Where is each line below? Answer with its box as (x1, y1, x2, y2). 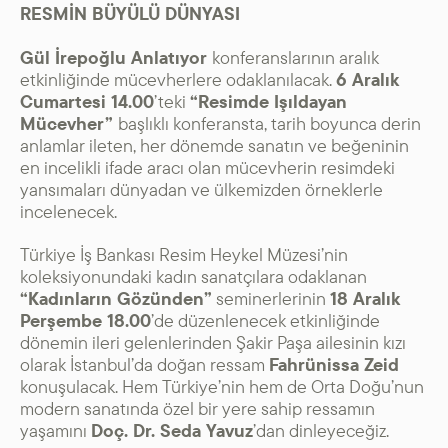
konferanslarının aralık (212, 45, 379, 69)
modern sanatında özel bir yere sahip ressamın (20, 397, 375, 421)
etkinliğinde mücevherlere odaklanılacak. (20, 67, 336, 91)
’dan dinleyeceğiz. (253, 419, 389, 443)
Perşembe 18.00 (20, 309, 151, 333)
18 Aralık (330, 287, 400, 311)
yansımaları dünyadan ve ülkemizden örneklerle (20, 177, 383, 201)
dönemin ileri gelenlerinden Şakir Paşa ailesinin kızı (20, 331, 406, 355)
